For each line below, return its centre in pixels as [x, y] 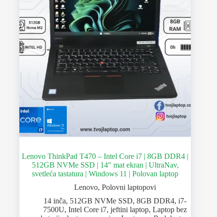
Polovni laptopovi [129, 187]
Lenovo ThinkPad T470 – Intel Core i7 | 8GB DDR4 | [105, 156]
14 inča [54, 201]
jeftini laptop [129, 210]
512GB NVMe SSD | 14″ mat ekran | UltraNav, [105, 165]
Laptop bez [170, 210]
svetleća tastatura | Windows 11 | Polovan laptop [105, 174]
